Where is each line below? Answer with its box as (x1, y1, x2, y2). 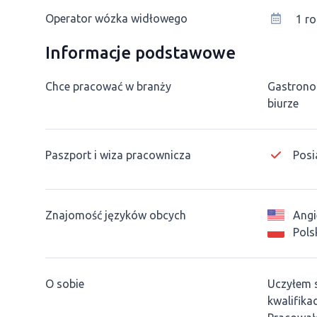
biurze (267, 97, 299, 110)
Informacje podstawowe (45, 43, 236, 62)
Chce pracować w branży (45, 80, 171, 93)
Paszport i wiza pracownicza (45, 149, 191, 161)
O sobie (45, 277, 84, 290)
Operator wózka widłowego (45, 12, 188, 25)
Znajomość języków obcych (45, 209, 186, 221)
